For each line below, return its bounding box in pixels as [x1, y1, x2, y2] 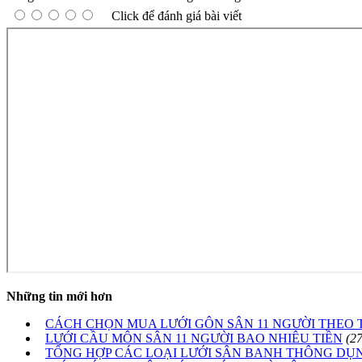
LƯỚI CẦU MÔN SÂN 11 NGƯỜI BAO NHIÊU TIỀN [45, 331, 343, 346]
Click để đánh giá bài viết [112, 9, 242, 23]
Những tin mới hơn [6, 289, 112, 304]
